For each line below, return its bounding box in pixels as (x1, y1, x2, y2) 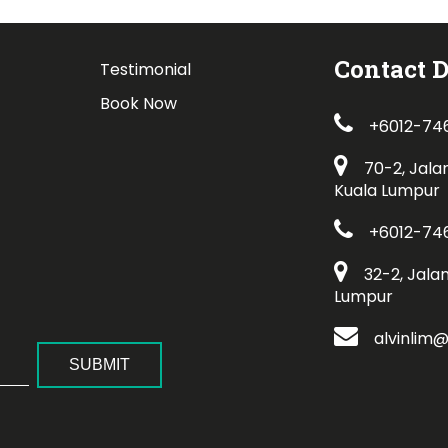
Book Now (100, 92, 178, 116)
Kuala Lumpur (334, 179, 440, 203)
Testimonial (100, 58, 192, 82)
